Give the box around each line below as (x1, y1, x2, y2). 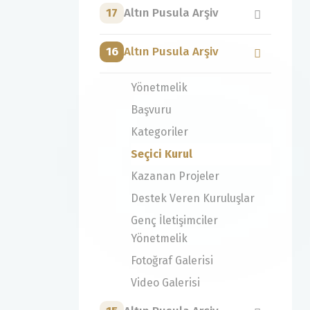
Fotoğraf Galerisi (131, 254, 213, 267)
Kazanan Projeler (131, 170, 219, 183)
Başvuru (131, 103, 172, 116)
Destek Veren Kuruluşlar (131, 192, 255, 205)
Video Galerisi (131, 276, 200, 289)
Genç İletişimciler (131, 214, 218, 227)
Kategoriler (131, 125, 188, 138)
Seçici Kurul (131, 147, 192, 161)
